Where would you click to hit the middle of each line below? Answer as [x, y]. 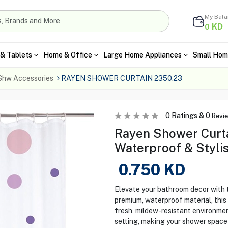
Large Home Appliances [142, 55]
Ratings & [188, 116]
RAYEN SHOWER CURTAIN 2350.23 [121, 78]
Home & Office [67, 55]
